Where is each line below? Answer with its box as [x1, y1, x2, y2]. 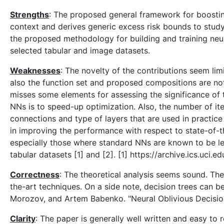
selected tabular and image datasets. [10, 45, 150, 55]
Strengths [10, 9, 49, 19]
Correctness [10, 169, 59, 179]
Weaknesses [10, 65, 60, 75]
